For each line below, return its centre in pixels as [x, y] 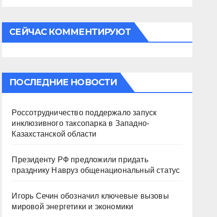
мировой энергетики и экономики [73, 207]
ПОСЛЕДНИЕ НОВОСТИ [63, 82]
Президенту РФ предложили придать [80, 160]
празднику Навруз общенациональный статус [96, 170]
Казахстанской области [54, 134]
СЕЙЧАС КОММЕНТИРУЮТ [70, 32]
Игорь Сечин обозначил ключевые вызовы [90, 196]
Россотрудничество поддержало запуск [84, 113]
